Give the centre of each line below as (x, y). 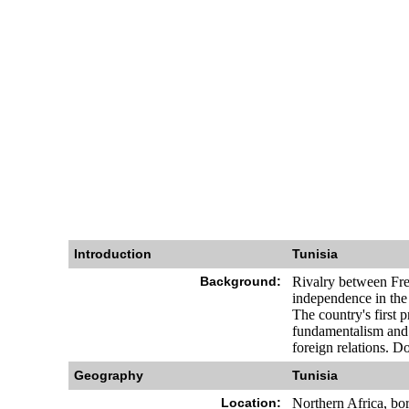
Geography (108, 375)
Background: (240, 281)
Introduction (112, 254)
